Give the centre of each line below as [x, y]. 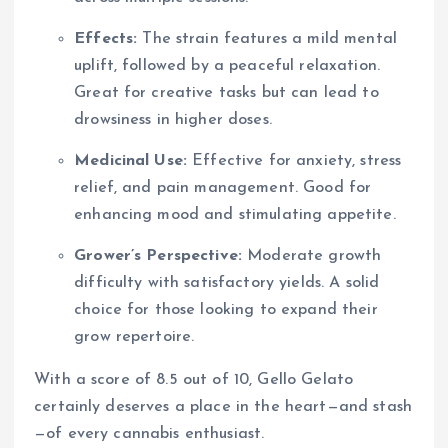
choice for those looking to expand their [226, 309]
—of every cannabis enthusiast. [149, 433]
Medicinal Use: [131, 160]
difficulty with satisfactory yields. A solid [227, 282]
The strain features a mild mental [267, 38]
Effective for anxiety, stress [294, 160]
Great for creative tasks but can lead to [226, 92]
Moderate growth [312, 255]
